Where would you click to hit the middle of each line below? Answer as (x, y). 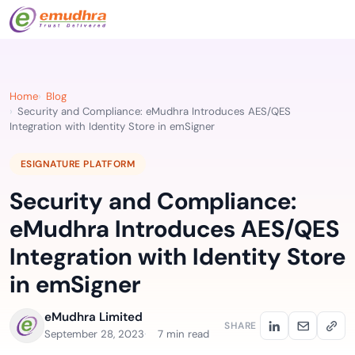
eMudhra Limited (94, 317)
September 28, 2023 (94, 334)
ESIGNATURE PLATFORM (78, 164)
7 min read (183, 334)
